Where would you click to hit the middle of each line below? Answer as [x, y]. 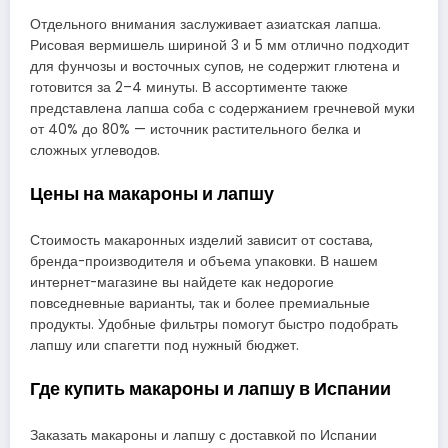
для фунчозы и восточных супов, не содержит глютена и [215, 67]
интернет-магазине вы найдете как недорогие [182, 282]
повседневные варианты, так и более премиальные [200, 303]
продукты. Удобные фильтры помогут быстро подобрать [214, 324]
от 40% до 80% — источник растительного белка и [195, 130]
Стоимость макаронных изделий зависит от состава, [201, 240]
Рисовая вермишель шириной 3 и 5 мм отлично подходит [219, 46]
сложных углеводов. [95, 151]
